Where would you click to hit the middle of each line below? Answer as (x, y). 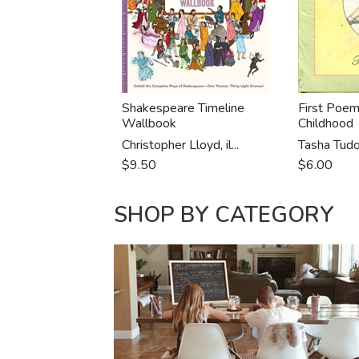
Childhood (326, 123)
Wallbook (149, 123)
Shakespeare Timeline (184, 108)
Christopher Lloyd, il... (181, 145)
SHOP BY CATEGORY (224, 215)
